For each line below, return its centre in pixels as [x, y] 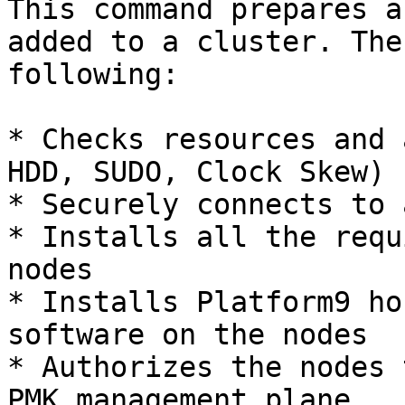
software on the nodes [188, 334]
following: [93, 74]
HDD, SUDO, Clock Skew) [196, 172]
